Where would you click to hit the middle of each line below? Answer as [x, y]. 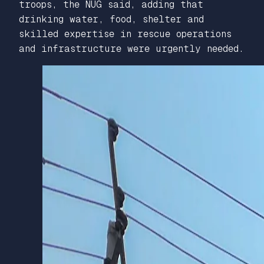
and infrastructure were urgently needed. [131, 49]
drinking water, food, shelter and [111, 19]
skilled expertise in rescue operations [125, 34]
